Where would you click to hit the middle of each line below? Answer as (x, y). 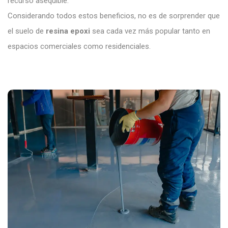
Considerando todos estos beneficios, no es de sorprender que (114, 16)
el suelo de (27, 31)
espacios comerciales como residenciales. (79, 46)
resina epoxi (68, 31)
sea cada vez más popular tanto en (150, 31)
